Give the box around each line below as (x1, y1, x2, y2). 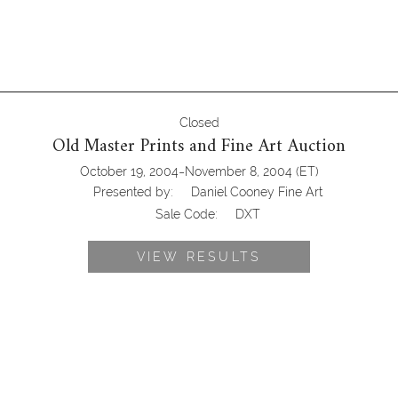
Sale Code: (155, 207, 218, 222)
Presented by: (93, 185, 173, 200)
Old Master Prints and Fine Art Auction (52, 131, 346, 163)
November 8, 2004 (184, 164, 292, 179)
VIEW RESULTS (136, 250, 262, 265)
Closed (179, 115, 219, 131)
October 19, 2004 (79, 164, 179, 179)
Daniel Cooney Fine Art (191, 185, 322, 200)
